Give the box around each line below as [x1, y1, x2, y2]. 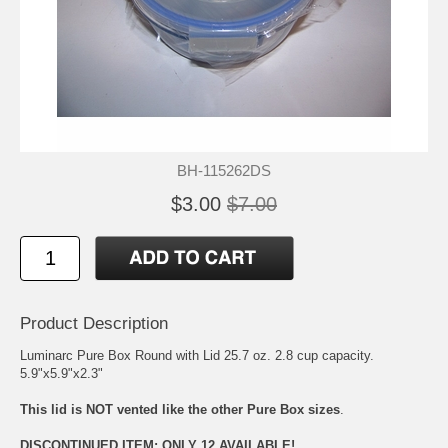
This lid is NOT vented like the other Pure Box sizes [20, 401, 340, 417]
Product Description [20, 313, 168, 333]
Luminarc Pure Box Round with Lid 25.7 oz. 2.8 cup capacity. [20, 347, 374, 363]
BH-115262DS [177, 161, 271, 179]
